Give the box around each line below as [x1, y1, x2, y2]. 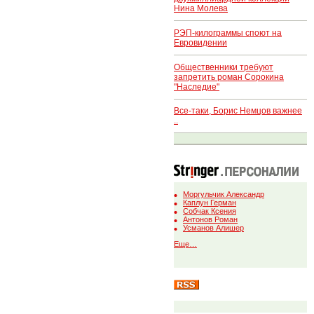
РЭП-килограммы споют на [174, 27, 282, 38]
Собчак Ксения [183, 207, 236, 216]
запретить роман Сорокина [174, 71, 284, 82]
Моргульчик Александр [183, 190, 264, 199]
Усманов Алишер [183, 224, 244, 233]
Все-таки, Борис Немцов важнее [174, 106, 302, 116]
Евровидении [174, 37, 227, 48]
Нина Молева [174, 3, 228, 13]
